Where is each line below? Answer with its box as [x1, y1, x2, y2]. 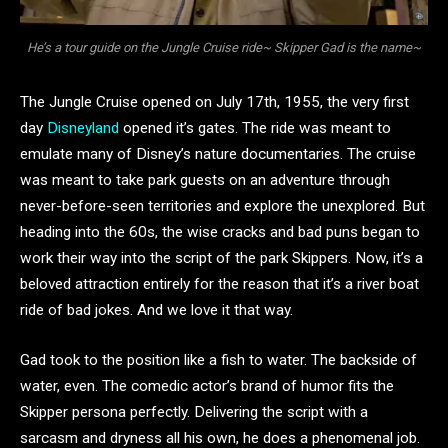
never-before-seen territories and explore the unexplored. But [20, 197, 425, 216]
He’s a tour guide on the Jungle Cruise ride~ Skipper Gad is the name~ [27, 39, 421, 55]
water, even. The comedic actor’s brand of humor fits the [20, 376, 394, 395]
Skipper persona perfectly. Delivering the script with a [20, 402, 368, 421]
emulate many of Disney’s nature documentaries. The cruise [20, 145, 416, 164]
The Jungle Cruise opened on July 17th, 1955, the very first [20, 93, 409, 112]
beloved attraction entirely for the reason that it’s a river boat [20, 275, 419, 294]
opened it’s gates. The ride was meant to [119, 119, 391, 138]
